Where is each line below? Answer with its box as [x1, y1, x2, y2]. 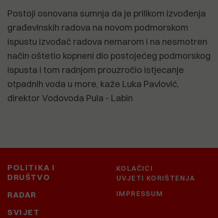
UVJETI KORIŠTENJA [116, 173, 196, 182]
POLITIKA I [7, 163, 55, 173]
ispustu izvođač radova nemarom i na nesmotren [7, 36, 207, 48]
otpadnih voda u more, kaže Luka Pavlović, [7, 78, 179, 90]
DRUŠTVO [7, 172, 51, 182]
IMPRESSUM [116, 189, 163, 198]
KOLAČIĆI [116, 163, 153, 173]
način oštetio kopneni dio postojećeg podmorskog [7, 50, 211, 62]
